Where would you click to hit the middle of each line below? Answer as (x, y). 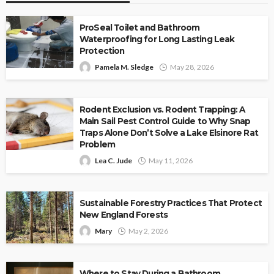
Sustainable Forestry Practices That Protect (171, 203)
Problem (98, 145)
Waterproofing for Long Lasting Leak (157, 39)
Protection (102, 51)
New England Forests (124, 215)
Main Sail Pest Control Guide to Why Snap (165, 121)
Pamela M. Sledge (124, 67)
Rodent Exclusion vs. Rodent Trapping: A (162, 110)
